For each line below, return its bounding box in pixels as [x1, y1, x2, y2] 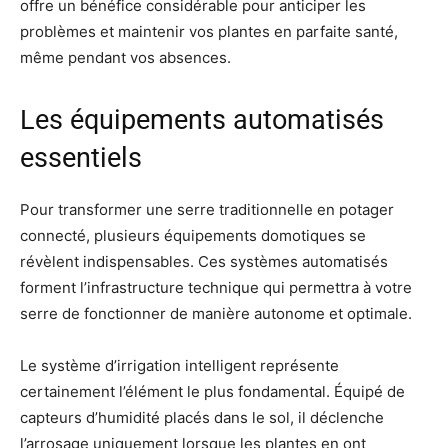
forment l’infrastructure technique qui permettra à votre [20, 277, 412, 297]
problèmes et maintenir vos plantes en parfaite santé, [20, 21, 398, 41]
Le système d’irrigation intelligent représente [20, 355, 339, 375]
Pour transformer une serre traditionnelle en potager [20, 199, 394, 219]
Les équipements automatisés [20, 103, 384, 136]
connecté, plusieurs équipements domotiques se [20, 225, 366, 245]
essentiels [20, 141, 142, 174]
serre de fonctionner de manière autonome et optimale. [20, 303, 412, 323]
